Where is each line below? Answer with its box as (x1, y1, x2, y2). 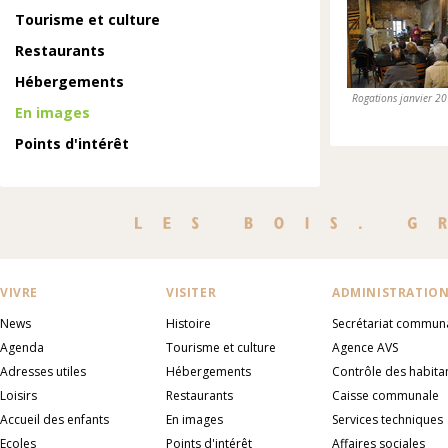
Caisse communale (332, 387, 439, 404)
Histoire (166, 315, 211, 332)
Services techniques (332, 411, 443, 428)
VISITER (166, 284, 217, 301)
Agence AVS (332, 339, 398, 356)
